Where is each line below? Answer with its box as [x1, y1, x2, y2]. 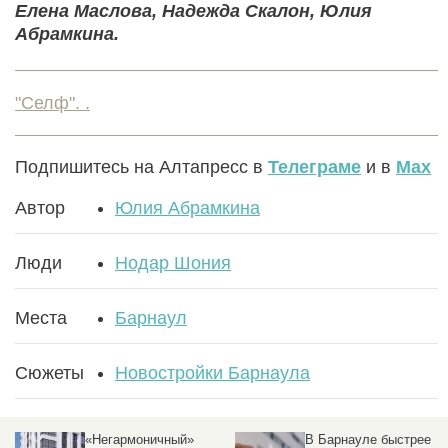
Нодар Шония [115, 253, 231, 274]
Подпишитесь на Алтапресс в [15, 157, 268, 178]
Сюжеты [15, 363, 84, 384]
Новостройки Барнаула [115, 363, 310, 384]
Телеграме [268, 157, 361, 178]
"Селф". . [15, 93, 90, 114]
